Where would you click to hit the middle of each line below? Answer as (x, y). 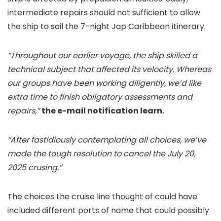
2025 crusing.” (35, 167)
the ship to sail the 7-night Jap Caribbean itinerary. (107, 26)
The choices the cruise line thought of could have (102, 197)
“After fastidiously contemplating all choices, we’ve (107, 140)
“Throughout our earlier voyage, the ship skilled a (102, 55)
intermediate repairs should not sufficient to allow (104, 13)
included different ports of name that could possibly (108, 210)
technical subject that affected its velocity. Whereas (109, 69)
